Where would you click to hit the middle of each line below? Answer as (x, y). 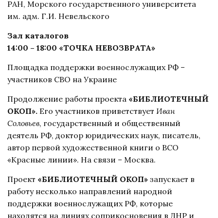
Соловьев (23, 123)
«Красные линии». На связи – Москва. (82, 159)
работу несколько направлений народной (90, 191)
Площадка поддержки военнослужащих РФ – (96, 67)
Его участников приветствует (97, 111)
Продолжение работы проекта (68, 99)
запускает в (171, 179)
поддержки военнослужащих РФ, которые (90, 203)
